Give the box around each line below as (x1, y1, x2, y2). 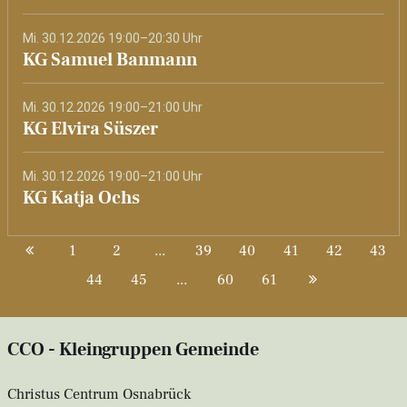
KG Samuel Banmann (23, 48, 197, 72)
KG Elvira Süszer (23, 117, 158, 141)
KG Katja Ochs (23, 186, 140, 210)
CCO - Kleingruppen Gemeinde (7, 338, 259, 362)
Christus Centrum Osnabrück (7, 385, 191, 404)
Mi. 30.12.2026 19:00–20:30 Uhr (23, 31, 203, 45)
